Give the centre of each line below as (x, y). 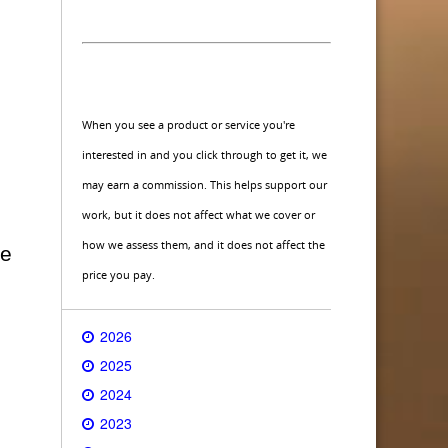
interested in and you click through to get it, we (204, 154)
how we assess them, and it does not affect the (203, 244)
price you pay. (118, 274)
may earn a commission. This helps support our (204, 184)
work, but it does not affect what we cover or (198, 214)
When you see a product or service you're (188, 124)
